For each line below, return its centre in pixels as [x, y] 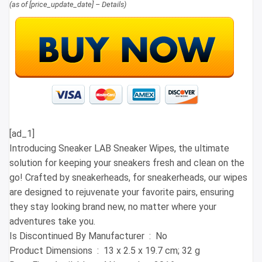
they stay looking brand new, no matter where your [113, 206]
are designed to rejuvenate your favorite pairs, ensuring [122, 192]
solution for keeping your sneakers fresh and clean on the [127, 163]
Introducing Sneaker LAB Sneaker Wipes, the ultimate [119, 148]
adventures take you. [52, 221]
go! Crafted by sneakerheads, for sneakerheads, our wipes [128, 177]
